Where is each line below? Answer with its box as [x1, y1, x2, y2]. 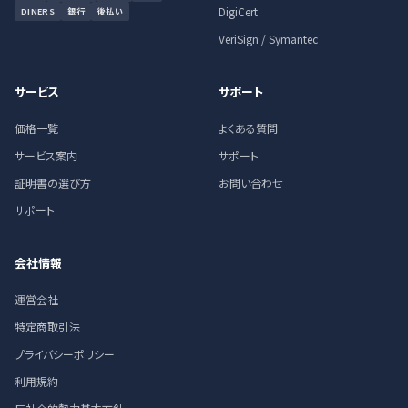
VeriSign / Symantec [219, 31, 318, 47]
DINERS [21, 5, 56, 18]
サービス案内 [15, 148, 77, 164]
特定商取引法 [15, 319, 80, 335]
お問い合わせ [219, 175, 283, 191]
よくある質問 [219, 120, 278, 137]
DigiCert [219, 4, 258, 20]
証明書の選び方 [15, 175, 91, 191]
